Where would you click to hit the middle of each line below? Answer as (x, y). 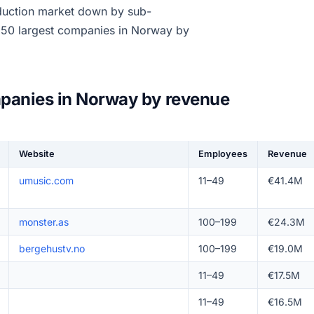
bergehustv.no (52, 248)
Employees (223, 154)
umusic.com (46, 180)
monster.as (43, 222)
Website (36, 154)
